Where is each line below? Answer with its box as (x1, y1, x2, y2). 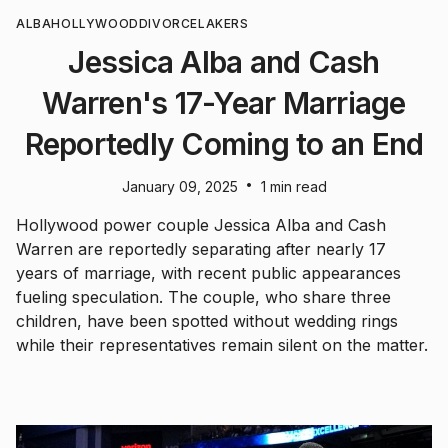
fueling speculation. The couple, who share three (16, 287, 391, 307)
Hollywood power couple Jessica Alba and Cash (16, 215, 386, 235)
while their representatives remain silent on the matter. (16, 335, 428, 355)
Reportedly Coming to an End (24, 126, 424, 162)
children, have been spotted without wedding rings (16, 311, 398, 331)
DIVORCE (138, 16, 199, 31)
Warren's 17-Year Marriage (42, 85, 406, 121)
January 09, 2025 (121, 178, 238, 195)
